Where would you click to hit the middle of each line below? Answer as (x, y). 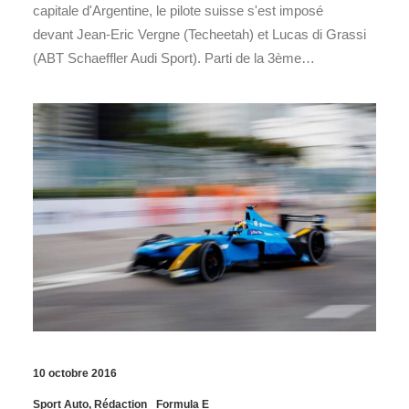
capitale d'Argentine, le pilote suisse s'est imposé (178, 10)
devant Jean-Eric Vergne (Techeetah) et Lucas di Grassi (199, 34)
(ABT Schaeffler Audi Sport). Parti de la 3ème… (174, 58)
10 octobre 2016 (75, 373)
